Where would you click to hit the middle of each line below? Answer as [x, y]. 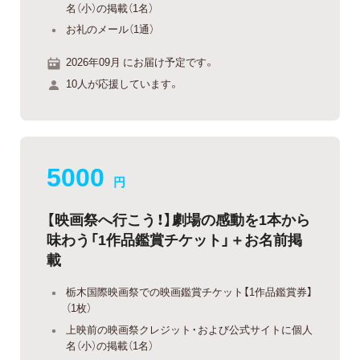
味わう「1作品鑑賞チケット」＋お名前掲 [174, 239]
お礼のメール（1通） [110, 29]
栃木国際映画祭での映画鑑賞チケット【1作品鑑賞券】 [189, 292]
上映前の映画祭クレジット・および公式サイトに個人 [189, 329]
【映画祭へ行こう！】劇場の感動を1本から [178, 219]
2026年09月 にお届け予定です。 [140, 61]
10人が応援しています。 [123, 84]
